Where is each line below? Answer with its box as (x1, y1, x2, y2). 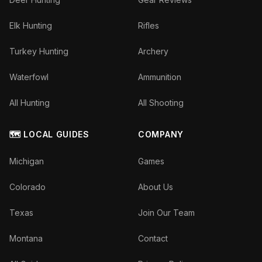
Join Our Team (138, 208, 195, 218)
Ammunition (138, 72, 181, 82)
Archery (138, 46, 168, 56)
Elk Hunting (9, 20, 52, 30)
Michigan (9, 156, 44, 166)
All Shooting (138, 98, 184, 108)
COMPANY (138, 129, 184, 139)
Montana (9, 233, 43, 243)
